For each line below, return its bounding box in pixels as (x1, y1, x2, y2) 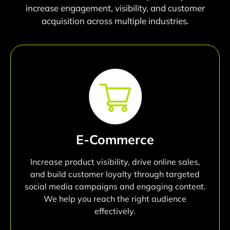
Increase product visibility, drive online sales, (30, 156, 200, 167)
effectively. (94, 205, 136, 216)
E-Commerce (76, 131, 154, 147)
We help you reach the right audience (44, 193, 186, 204)
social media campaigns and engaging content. (24, 181, 206, 191)
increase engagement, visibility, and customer (25, 2, 205, 13)
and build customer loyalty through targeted (30, 168, 200, 179)
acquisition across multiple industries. (41, 15, 189, 26)
